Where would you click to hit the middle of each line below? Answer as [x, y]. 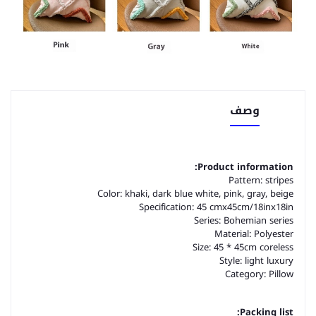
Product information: [245, 167]
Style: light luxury [256, 261]
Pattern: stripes [261, 180]
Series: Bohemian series [244, 220]
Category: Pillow [259, 274]
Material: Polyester [254, 234]
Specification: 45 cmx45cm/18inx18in [216, 207]
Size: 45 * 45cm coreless [243, 247]
